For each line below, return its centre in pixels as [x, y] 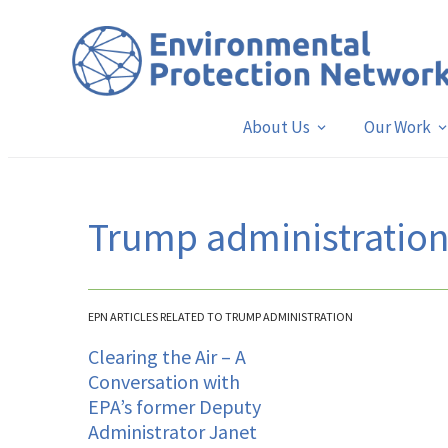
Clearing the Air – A [167, 356]
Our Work [397, 127]
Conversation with [164, 381]
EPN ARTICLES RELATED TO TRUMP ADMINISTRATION [220, 316]
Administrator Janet [172, 431]
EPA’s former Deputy [174, 406]
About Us [276, 127]
